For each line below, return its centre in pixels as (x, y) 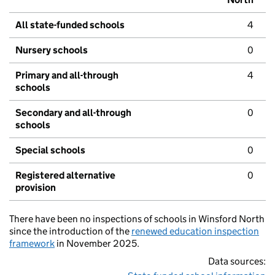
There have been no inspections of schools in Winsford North (137, 219)
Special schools (50, 150)
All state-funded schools (70, 25)
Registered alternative (65, 176)
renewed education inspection (195, 231)
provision (36, 188)
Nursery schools (52, 50)
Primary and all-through (67, 76)
